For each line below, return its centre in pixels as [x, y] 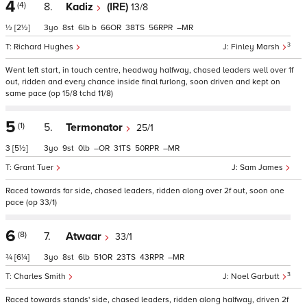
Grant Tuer [35, 168]
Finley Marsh [256, 47]
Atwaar [85, 236]
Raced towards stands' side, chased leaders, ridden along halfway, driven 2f [147, 300]
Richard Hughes [45, 47]
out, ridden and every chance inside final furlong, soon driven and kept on [143, 82]
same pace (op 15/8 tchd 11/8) [59, 94]
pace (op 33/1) [31, 202]
